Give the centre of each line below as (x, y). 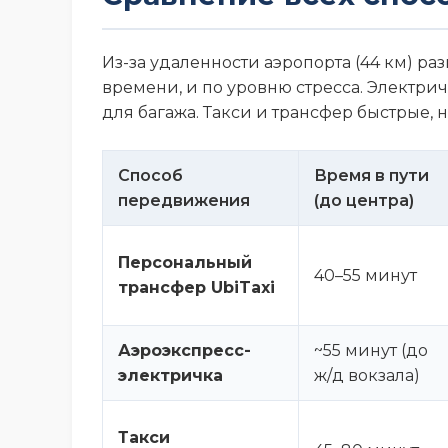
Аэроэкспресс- (184, 350)
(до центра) (364, 200)
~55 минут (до (371, 350)
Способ (150, 175)
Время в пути (371, 175)
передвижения (184, 200)
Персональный (185, 262)
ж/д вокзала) (367, 375)
